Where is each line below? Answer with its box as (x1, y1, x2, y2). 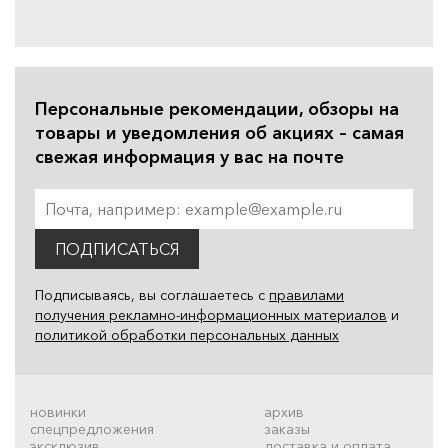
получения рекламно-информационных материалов (35, 305, 387, 324)
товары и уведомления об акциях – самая (35, 121, 404, 144)
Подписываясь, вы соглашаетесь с (35, 285, 269, 304)
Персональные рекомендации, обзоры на (35, 97, 399, 120)
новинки (30, 402, 86, 421)
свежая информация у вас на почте (35, 145, 344, 168)
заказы (264, 419, 310, 438)
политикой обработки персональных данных (35, 325, 339, 344)
